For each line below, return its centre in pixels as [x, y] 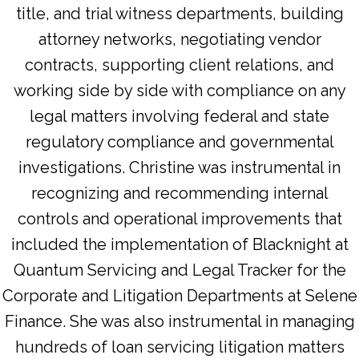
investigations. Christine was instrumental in [179, 168]
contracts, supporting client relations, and [179, 65]
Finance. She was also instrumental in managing [179, 322]
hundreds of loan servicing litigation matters [179, 347]
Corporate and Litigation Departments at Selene [179, 296]
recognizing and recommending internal [179, 194]
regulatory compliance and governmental [179, 142]
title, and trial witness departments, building [179, 14]
